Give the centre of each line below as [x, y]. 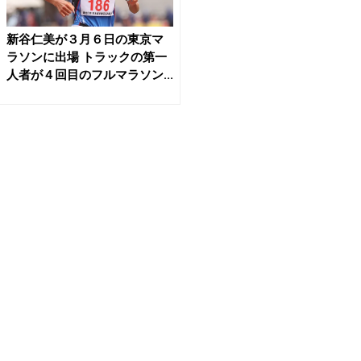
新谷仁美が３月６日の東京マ [85, 40]
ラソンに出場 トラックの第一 [87, 58]
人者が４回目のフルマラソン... [90, 75]
